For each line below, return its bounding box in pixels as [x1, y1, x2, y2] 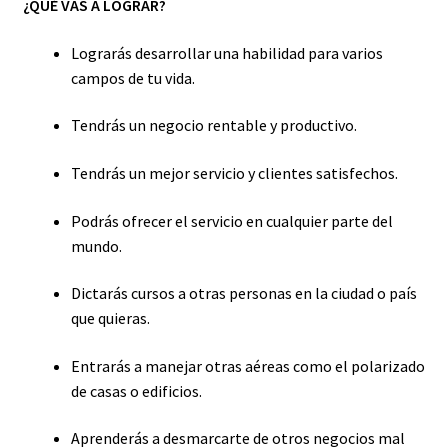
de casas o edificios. [70, 380, 202, 401]
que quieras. [70, 308, 150, 329]
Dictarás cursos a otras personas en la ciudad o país [70, 283, 417, 304]
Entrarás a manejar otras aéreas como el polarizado [70, 355, 425, 376]
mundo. [70, 235, 122, 256]
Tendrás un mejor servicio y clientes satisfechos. [70, 162, 398, 183]
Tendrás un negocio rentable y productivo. [70, 115, 357, 136]
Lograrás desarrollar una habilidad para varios [70, 42, 383, 63]
